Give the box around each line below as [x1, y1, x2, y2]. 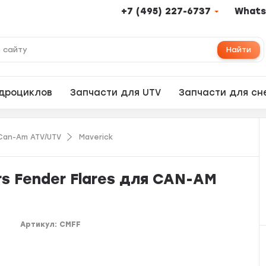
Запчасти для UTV [70, 87, 161, 98]
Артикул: [20, 220, 60, 229]
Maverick [79, 132, 113, 141]
